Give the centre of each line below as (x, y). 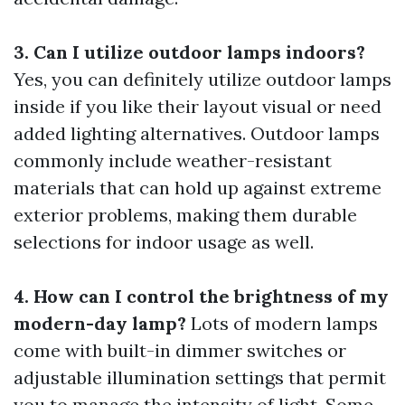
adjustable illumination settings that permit (200, 378)
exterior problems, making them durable (185, 215)
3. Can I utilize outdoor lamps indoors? (189, 52)
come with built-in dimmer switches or (180, 351)
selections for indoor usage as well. (164, 242)
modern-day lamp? (100, 324)
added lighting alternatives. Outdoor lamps (197, 134)
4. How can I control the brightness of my (201, 297)
